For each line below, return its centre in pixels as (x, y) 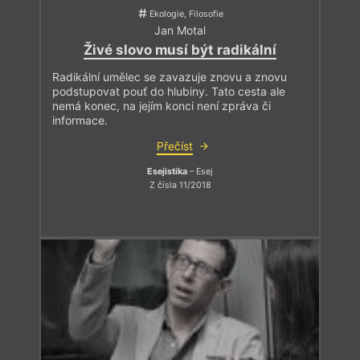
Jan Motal (180, 30)
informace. (80, 120)
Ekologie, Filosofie (186, 14)
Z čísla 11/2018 (180, 186)
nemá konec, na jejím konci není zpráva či (162, 105)
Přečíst (174, 145)
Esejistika (167, 171)
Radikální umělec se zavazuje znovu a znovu (170, 76)
